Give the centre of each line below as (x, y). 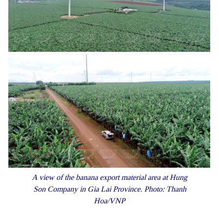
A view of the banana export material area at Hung (109, 177)
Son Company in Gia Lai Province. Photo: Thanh (109, 189)
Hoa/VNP (109, 200)
